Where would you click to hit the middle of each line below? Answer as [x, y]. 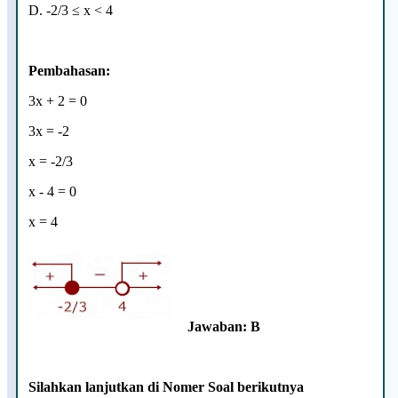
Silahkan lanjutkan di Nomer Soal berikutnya [166, 386]
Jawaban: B [224, 326]
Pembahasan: [69, 70]
